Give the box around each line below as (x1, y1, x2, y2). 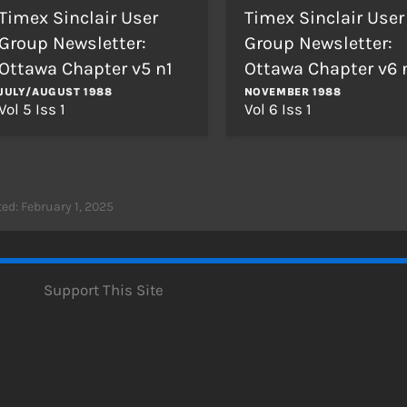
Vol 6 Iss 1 (243, 99, 312, 118)
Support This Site (44, 280, 164, 299)
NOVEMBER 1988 (243, 84, 342, 98)
